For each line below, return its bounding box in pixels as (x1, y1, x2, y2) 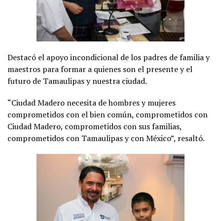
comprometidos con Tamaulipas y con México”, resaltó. (7, 133, 205, 144)
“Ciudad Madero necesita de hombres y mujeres (7, 97, 176, 109)
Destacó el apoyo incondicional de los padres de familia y (7, 52, 210, 63)
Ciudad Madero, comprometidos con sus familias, (7, 121, 182, 132)
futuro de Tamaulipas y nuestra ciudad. (7, 75, 147, 87)
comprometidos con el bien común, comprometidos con (7, 109, 208, 120)
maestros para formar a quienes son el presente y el (7, 64, 192, 75)
